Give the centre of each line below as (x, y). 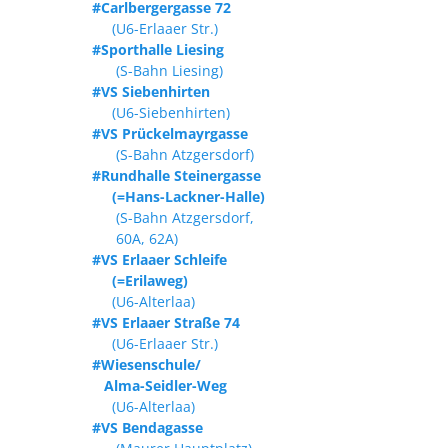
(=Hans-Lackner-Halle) (178, 196)
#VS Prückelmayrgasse (170, 133)
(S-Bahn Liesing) (157, 70)
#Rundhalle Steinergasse (176, 175)
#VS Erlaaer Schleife (159, 259)
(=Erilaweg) (140, 280)
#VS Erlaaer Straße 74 (166, 322)
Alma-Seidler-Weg (159, 385)
